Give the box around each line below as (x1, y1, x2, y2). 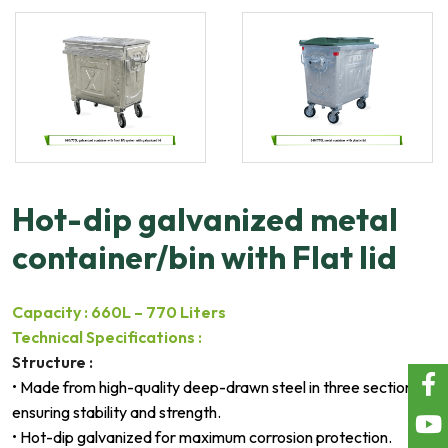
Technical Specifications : (12, 326, 202, 347)
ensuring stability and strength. (12, 401, 221, 422)
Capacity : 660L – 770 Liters (12, 301, 226, 322)
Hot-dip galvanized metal (12, 198, 398, 239)
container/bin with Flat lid (12, 236, 397, 277)
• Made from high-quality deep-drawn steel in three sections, (12, 376, 424, 397)
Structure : (12, 351, 93, 372)
